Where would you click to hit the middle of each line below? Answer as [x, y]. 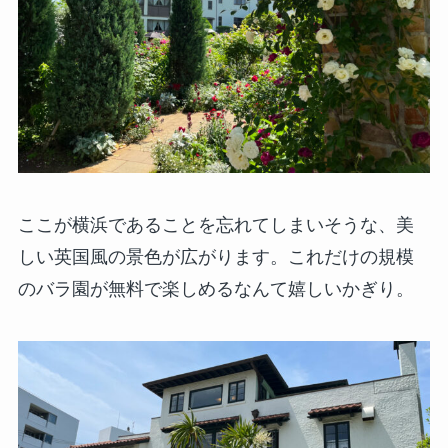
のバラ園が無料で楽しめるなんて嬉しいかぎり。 [215, 289]
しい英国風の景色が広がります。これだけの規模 [215, 257]
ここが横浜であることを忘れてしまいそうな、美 [215, 225]
